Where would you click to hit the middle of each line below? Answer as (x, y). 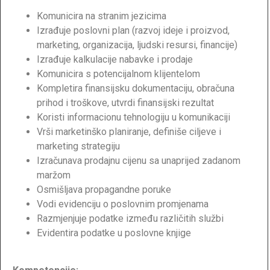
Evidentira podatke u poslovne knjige (114, 233)
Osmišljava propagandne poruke (104, 190)
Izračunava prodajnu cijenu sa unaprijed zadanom (139, 161)
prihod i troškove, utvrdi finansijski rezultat (125, 103)
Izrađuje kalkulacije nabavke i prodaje (115, 60)
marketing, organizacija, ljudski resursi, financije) (137, 45)
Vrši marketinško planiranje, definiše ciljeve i (129, 132)
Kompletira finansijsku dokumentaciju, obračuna (136, 89)
